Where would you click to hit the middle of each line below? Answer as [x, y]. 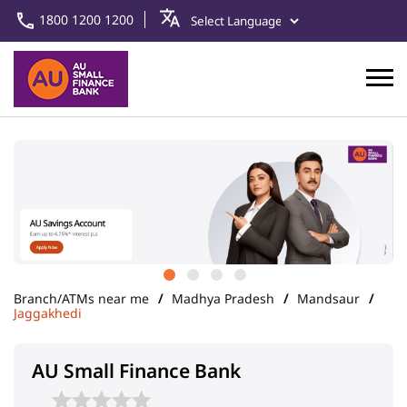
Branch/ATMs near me [81, 299]
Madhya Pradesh [223, 299]
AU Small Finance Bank [136, 371]
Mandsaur [328, 299]
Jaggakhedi [48, 313]
